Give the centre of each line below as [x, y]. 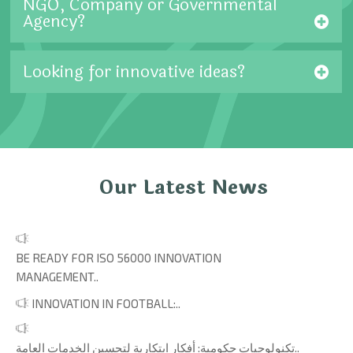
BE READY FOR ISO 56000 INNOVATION [118, 257]
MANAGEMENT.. [57, 276]
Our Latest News [183, 187]
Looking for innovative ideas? [134, 71]
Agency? [54, 21]
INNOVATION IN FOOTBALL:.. [106, 303]
